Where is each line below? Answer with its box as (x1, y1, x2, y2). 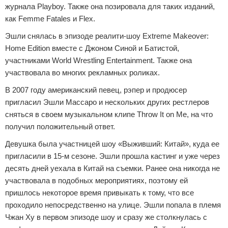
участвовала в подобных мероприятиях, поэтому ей (5, 176, 188, 185)
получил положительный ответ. (5, 122, 115, 131)
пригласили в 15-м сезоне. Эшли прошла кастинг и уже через (5, 152, 220, 160)
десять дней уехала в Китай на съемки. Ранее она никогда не (5, 164, 220, 173)
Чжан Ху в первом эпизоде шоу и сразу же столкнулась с (5, 213, 207, 221)
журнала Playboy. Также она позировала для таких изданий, (5, 2, 215, 11)
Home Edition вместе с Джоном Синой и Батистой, (5, 44, 179, 52)
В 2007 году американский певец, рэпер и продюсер (5, 85, 187, 94)
